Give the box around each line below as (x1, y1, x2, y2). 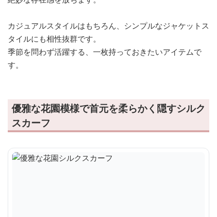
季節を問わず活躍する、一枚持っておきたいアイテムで (8, 46, 201, 57)
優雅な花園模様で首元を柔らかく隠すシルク (12, 101, 205, 115)
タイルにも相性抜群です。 (8, 33, 101, 44)
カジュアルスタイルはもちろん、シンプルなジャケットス (8, 20, 209, 31)
